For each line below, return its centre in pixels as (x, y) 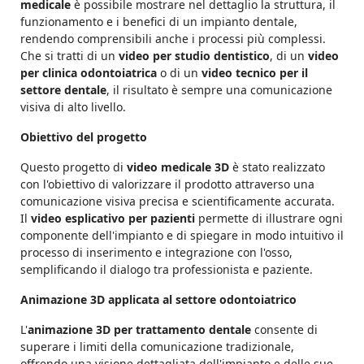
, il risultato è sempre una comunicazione (219, 90)
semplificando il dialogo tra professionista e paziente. (167, 270)
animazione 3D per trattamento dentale (139, 330)
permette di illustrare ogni (269, 219)
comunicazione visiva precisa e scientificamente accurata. (178, 201)
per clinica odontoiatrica (89, 73)
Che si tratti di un (69, 56)
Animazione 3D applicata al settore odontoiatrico (158, 300)
